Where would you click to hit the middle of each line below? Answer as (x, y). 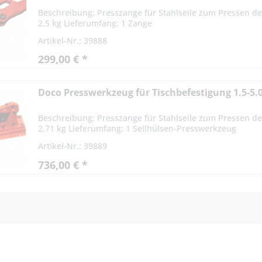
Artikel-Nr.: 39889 (73, 146)
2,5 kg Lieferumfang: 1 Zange (95, 23)
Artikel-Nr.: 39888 (73, 40)
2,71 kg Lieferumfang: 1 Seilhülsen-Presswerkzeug (137, 129)
